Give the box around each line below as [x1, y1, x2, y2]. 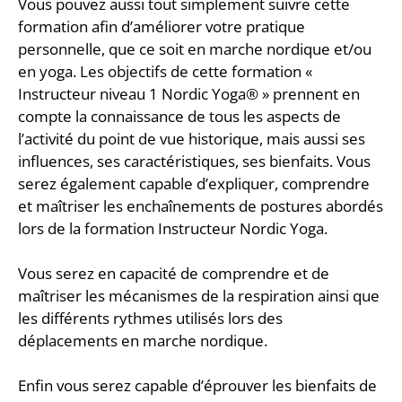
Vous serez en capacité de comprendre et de [18, 262, 329, 284]
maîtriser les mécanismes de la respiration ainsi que [18, 284, 380, 306]
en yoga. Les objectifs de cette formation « [18, 60, 312, 82]
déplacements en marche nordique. [18, 329, 267, 351]
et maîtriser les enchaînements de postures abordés [18, 195, 383, 216]
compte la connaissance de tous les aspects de [18, 105, 341, 127]
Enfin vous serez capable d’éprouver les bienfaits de [18, 374, 377, 396]
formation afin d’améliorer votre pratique [18, 15, 305, 37]
